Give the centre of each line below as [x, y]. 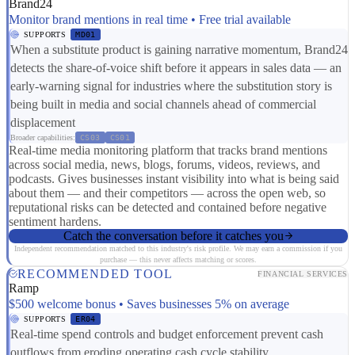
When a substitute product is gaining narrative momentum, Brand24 [179, 49]
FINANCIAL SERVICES [303, 274]
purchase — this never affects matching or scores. [178, 259]
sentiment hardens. [55, 221]
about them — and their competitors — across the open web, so [167, 193]
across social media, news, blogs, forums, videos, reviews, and [164, 164]
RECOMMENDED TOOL [95, 273]
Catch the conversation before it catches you [173, 235]
